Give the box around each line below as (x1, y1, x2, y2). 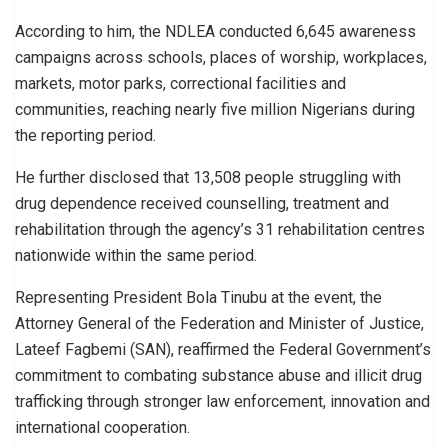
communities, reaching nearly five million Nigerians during (15, 100, 415, 120)
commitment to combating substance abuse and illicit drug (15, 366, 422, 386)
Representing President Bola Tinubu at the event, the (15, 288, 382, 308)
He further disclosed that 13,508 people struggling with (15, 168, 401, 188)
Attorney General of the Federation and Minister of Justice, (15, 314, 424, 334)
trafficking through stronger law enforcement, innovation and (15, 392, 430, 412)
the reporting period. (15, 126, 156, 146)
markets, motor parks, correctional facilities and (15, 74, 346, 94)
